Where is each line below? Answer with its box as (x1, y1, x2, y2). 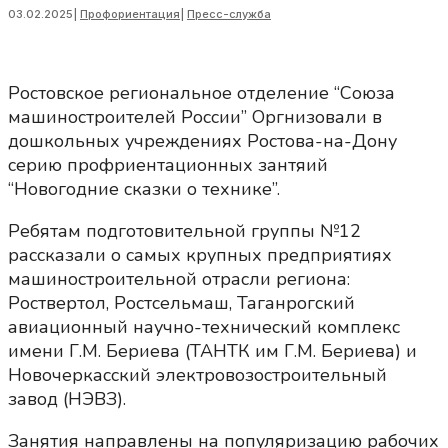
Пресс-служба (187, 7, 271, 22)
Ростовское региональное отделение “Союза (8, 81, 395, 106)
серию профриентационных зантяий (8, 153, 328, 178)
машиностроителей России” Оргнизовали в (8, 105, 382, 130)
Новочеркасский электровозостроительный (8, 363, 387, 388)
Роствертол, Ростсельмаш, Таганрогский (8, 291, 355, 316)
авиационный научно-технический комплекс (8, 315, 400, 340)
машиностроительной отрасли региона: (8, 267, 350, 292)
